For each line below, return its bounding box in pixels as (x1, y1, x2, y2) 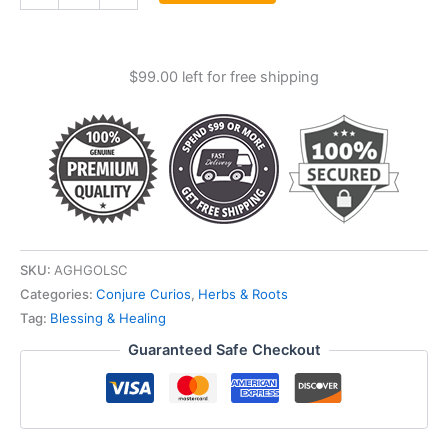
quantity (19, 30, 73, 48)
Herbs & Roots (198, 285, 288, 302)
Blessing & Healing (50, 309, 166, 326)
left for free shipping (178, 67, 319, 86)
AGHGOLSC (54, 261, 128, 278)
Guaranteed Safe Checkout (127, 341, 321, 359)
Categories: (20, 285, 96, 302)
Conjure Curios (96, 285, 191, 302)
